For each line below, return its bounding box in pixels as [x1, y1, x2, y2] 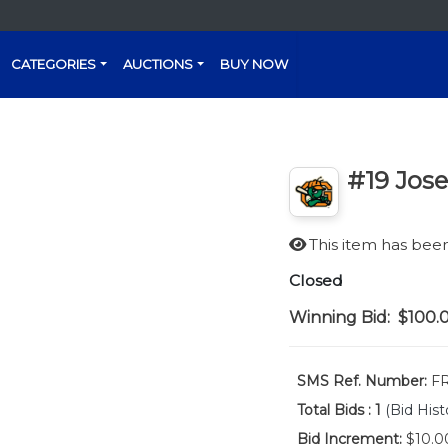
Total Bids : [296, 401, 371, 419]
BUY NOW [220, 56, 289, 72]
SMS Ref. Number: [296, 372, 427, 390]
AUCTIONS [123, 56, 194, 72]
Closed [288, 271, 343, 290]
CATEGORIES [11, 56, 97, 72]
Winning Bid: [288, 308, 390, 327]
